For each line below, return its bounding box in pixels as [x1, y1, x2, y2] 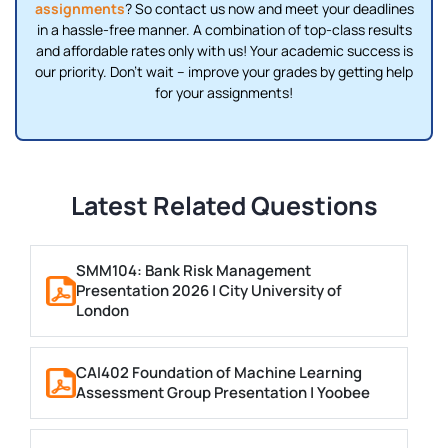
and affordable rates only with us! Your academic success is [35, 41, 413, 61]
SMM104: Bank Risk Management [76, 260, 311, 282]
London [76, 300, 129, 322]
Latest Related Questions [70, 188, 378, 224]
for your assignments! [155, 83, 293, 103]
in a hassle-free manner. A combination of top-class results [36, 20, 412, 40]
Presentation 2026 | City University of [76, 280, 342, 302]
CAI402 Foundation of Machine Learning [76, 362, 362, 384]
